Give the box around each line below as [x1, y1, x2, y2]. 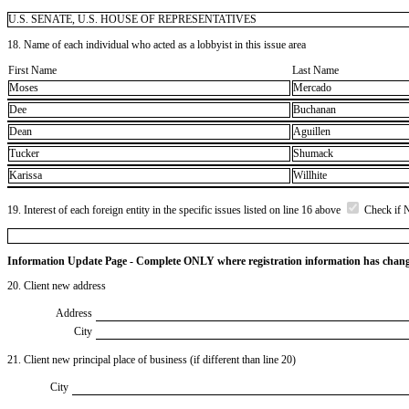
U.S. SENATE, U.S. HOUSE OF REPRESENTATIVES [8, 12, 257, 26]
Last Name [292, 63, 339, 77]
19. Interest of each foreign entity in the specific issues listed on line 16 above [7, 203, 343, 216]
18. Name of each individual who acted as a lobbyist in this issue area [7, 37, 306, 51]
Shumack [293, 147, 333, 161]
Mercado [293, 81, 331, 95]
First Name [8, 63, 57, 77]
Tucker [9, 147, 39, 161]
